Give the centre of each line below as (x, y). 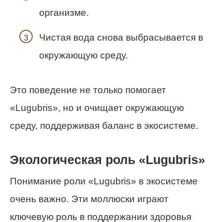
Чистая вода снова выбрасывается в (121, 37)
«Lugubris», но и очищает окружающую (97, 108)
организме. (64, 13)
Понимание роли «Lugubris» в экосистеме (104, 181)
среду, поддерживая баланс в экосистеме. (104, 125)
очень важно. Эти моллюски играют (89, 199)
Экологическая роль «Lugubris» (108, 160)
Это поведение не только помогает (88, 90)
